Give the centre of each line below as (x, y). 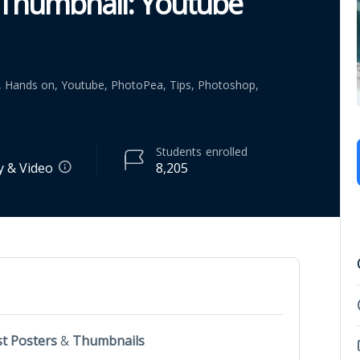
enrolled (227, 151)
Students (179, 151)
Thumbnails (108, 340)
